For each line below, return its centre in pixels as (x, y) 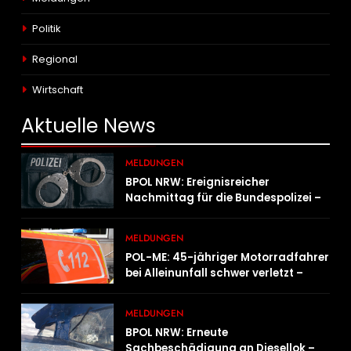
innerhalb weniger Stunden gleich (219, 214)
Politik (46, 29)
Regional (55, 60)
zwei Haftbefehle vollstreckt (203, 230)
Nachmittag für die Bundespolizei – (224, 198)
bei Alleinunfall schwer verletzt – (215, 273)
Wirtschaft (58, 90)
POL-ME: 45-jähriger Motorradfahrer (228, 258)
